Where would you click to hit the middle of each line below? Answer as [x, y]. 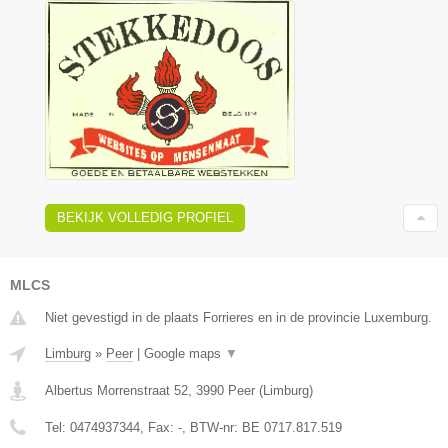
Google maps [184, 354]
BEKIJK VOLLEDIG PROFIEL [145, 218]
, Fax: [159, 428]
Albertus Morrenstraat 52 [116, 391]
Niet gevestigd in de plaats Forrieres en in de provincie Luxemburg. [238, 318]
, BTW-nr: [212, 428]
